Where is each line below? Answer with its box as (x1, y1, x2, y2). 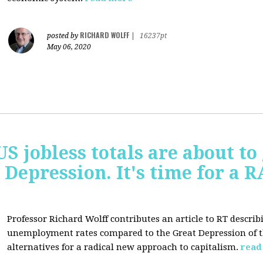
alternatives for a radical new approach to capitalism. (7, 242, 238, 252)
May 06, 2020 (47, 43, 91, 51)
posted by (47, 32, 80, 40)
